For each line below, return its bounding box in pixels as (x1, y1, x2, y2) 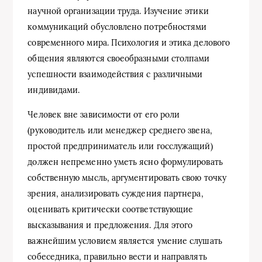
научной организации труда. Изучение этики (27, 6, 209, 17)
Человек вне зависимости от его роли (27, 109, 180, 120)
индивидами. (27, 85, 80, 96)
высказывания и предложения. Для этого (27, 220, 193, 231)
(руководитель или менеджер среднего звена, (27, 125, 212, 136)
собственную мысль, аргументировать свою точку (27, 173, 227, 184)
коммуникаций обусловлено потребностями (27, 22, 207, 33)
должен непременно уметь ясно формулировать (27, 157, 223, 168)
